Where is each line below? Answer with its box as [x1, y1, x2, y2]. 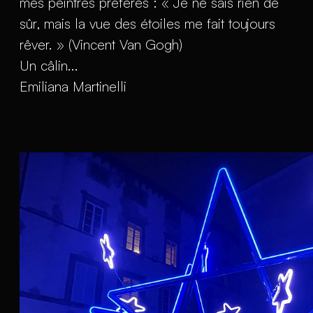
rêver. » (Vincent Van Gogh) [20, 35, 182, 53]
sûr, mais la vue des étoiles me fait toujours [20, 14, 275, 32]
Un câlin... [20, 56, 78, 74]
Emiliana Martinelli [20, 77, 126, 95]
